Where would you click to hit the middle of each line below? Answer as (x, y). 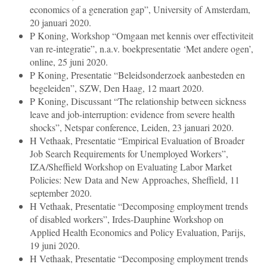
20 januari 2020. (62, 23)
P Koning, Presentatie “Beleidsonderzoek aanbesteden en (137, 75)
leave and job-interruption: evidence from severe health (132, 114)
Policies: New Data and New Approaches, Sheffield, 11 (135, 180)
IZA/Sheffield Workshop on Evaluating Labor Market (131, 167)
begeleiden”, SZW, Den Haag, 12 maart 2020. (117, 88)
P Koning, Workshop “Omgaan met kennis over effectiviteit (142, 36)
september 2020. (61, 193)
